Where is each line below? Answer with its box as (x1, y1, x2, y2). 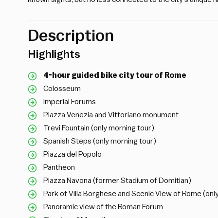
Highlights (28, 48, 80, 60)
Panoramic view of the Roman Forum (43, 202, 163, 211)
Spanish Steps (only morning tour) (43, 137, 156, 145)
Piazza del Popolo (43, 150, 102, 158)
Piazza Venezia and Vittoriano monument (43, 110, 179, 119)
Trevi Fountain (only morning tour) (43, 124, 154, 132)
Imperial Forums (43, 97, 97, 106)
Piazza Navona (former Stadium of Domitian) (43, 176, 191, 184)
